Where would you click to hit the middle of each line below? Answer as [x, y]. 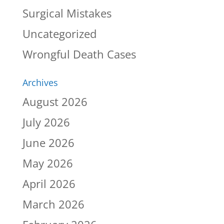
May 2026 [47, 163]
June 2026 [48, 143]
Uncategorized [59, 34]
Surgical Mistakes [67, 13]
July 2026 [46, 122]
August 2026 [55, 102]
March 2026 [53, 204]
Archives [40, 83]
